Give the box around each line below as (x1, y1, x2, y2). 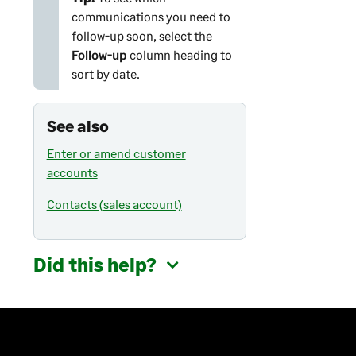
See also (46, 116, 109, 136)
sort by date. (71, 66, 140, 82)
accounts (46, 164, 98, 180)
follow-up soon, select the (71, 28, 212, 44)
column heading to (126, 47, 232, 63)
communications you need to (71, 9, 230, 25)
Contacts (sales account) (46, 196, 182, 212)
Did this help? (33, 253, 157, 277)
